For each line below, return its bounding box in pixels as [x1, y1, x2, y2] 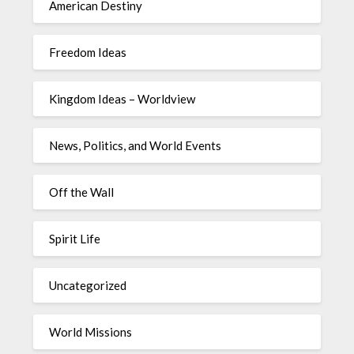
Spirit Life [49, 231, 101, 246]
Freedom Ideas [49, 44, 127, 59]
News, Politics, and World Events [49, 137, 222, 153]
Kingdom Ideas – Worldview [49, 91, 196, 106]
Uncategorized [49, 277, 127, 292]
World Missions [49, 324, 133, 339]
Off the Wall [49, 184, 115, 199]
